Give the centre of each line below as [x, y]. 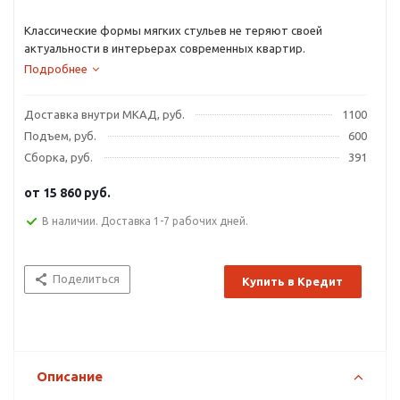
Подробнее [56, 69]
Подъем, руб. [60, 136]
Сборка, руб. [58, 157]
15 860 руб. [77, 193]
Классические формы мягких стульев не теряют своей [173, 30]
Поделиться [86, 279]
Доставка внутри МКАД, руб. [104, 114]
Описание [70, 377]
